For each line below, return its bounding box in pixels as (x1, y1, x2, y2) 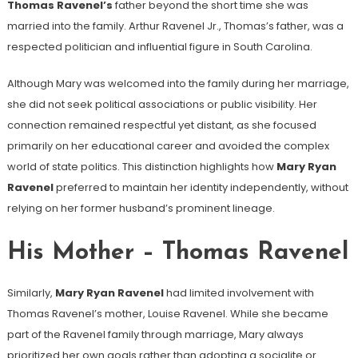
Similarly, (6, 285, 55, 301)
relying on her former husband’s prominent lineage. (6, 201, 275, 217)
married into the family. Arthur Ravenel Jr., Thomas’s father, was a (6, 18, 344, 34)
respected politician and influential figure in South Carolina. (6, 39, 312, 55)
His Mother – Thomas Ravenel (6, 241, 348, 266)
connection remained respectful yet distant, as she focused (6, 117, 316, 133)
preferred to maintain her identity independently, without (53, 180, 348, 196)
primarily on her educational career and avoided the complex (6, 138, 329, 154)
